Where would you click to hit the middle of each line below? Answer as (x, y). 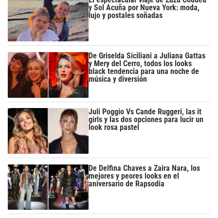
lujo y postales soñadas (126, 15)
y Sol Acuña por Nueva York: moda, (144, 7)
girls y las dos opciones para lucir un (146, 120)
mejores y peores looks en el (134, 176)
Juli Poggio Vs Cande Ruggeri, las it (145, 112)
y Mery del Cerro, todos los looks (140, 64)
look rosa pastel (114, 127)
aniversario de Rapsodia (127, 183)
